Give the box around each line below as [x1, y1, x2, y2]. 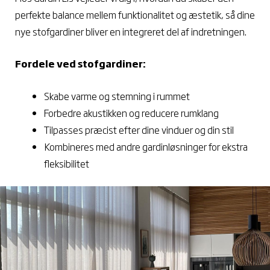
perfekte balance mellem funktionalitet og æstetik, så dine [15, 7, 255, 22]
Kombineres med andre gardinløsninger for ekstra [44, 139, 248, 154]
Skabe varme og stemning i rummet [44, 88, 190, 103]
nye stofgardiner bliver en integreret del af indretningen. [15, 24, 248, 39]
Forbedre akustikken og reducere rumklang [44, 105, 219, 120]
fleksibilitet [44, 155, 89, 171]
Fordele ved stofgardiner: [15, 56, 146, 71]
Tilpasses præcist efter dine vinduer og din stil [44, 122, 234, 137]
